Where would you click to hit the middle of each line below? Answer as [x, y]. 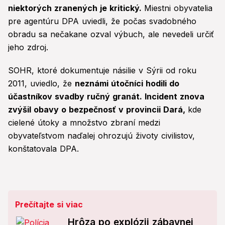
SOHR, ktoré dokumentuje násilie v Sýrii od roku [102, 71]
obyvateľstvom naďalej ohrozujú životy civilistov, [101, 136]
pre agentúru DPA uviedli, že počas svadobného [102, 21]
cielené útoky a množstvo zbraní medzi [84, 123]
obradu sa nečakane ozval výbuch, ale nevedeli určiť [111, 34]
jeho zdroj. [28, 47]
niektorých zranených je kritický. [76, 8]
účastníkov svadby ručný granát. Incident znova [106, 97]
